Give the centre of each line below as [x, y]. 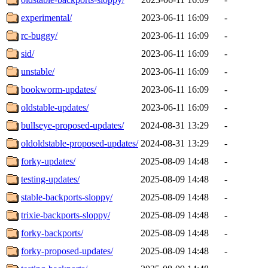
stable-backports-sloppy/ [67, 197]
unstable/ [38, 71]
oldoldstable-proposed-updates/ [80, 143]
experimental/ [46, 17]
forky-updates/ [48, 161]
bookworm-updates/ [59, 89]
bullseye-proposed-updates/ [72, 125]
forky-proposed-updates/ [67, 251]
